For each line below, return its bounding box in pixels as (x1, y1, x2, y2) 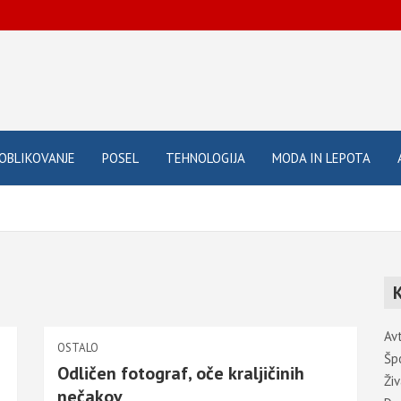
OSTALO (57, 340, 98, 355)
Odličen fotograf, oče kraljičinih (57, 362, 304, 385)
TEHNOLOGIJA (166, 149, 245, 166)
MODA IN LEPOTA (272, 149, 371, 166)
